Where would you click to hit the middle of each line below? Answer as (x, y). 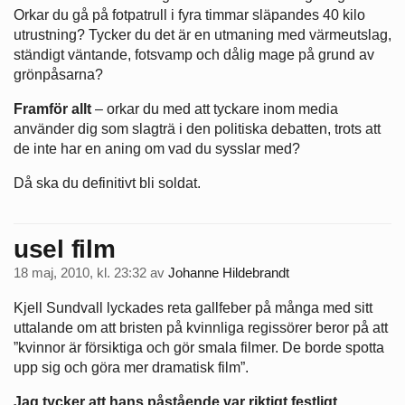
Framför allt (52, 108)
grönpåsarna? (58, 74)
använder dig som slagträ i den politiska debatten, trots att (197, 128)
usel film (65, 250)
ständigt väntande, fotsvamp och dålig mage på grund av (194, 54)
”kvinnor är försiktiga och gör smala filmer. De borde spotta (199, 347)
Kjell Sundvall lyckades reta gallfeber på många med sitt (193, 307)
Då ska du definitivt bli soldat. (107, 183)
